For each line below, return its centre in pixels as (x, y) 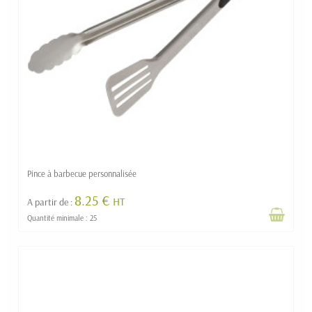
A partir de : (51, 202)
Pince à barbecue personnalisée (82, 174)
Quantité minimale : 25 (62, 218)
